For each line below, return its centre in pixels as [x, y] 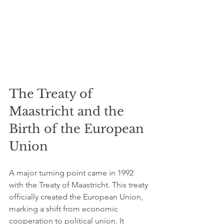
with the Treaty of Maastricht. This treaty [79, 185]
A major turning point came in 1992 [72, 173]
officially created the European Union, [77, 197]
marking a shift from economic [64, 209]
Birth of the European [78, 129]
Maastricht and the [68, 111]
